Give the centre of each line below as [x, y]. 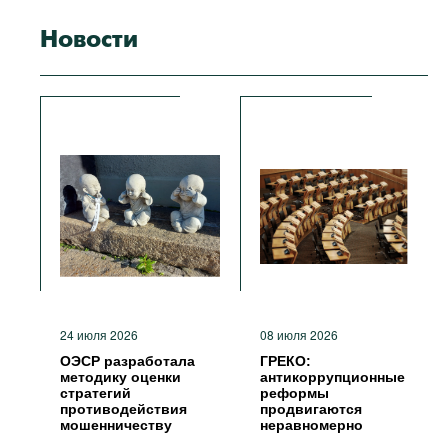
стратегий [95, 393]
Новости [89, 40]
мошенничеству [116, 425]
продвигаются [311, 409]
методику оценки [120, 377]
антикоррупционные [332, 377]
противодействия [123, 409]
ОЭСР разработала [127, 361]
